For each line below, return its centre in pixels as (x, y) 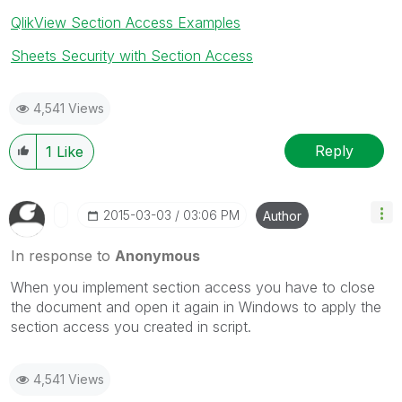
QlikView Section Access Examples (126, 22)
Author (282, 216)
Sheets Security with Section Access (132, 56)
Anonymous (157, 256)
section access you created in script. (131, 327)
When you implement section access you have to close (193, 287)
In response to (63, 256)
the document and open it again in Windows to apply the (196, 307)
